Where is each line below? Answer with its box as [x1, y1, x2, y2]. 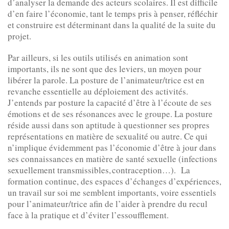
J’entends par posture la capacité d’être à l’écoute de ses [8, 96, 212, 108]
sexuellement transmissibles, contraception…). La [8, 164, 190, 176]
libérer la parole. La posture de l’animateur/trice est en [8, 74, 204, 86]
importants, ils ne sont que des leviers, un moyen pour [8, 62, 201, 75]
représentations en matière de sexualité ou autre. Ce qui [8, 130, 208, 142]
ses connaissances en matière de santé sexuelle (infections [8, 152, 217, 165]
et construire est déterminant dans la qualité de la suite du [8, 18, 216, 31]
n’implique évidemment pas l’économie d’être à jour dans [8, 141, 216, 153]
